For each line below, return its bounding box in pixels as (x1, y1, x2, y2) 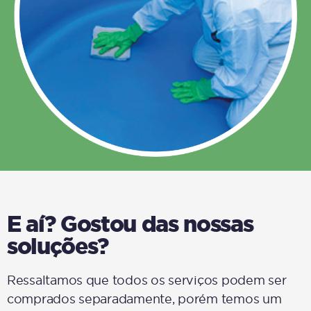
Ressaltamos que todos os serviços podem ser (7, 274, 287, 287)
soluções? (7, 233, 109, 258)
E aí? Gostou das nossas (7, 211, 253, 236)
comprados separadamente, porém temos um (7, 292, 282, 305)
